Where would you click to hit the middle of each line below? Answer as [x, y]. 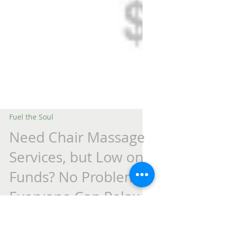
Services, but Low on [76, 208]
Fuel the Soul [31, 168]
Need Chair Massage [77, 188]
